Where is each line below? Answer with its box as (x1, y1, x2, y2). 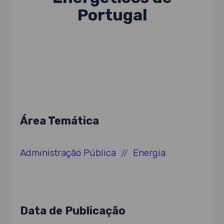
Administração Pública (20, 147, 116, 159)
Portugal (77, 5, 147, 24)
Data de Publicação (20, 203, 126, 217)
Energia (133, 147, 166, 159)
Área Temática (20, 113, 99, 127)
